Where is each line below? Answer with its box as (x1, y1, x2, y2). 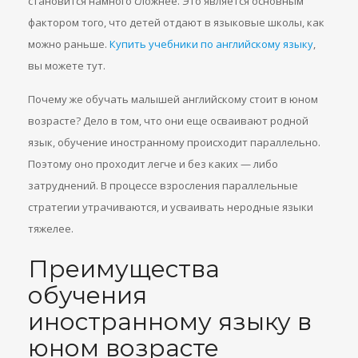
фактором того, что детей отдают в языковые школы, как (28, 15, 324, 30)
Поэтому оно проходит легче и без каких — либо (28, 157, 278, 171)
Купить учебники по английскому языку (109, 37, 313, 51)
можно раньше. (28, 37, 109, 51)
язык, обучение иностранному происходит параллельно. (28, 135, 320, 149)
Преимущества (28, 254, 220, 284)
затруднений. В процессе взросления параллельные (28, 178, 298, 193)
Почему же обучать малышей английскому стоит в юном (28, 92, 318, 106)
